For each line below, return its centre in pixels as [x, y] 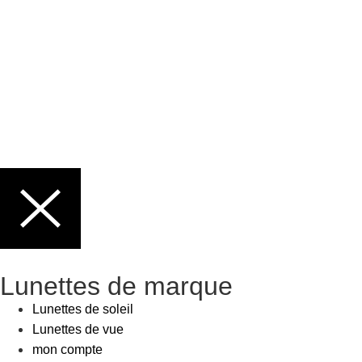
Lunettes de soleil [83, 309]
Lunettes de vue [78, 330]
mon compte [67, 350]
